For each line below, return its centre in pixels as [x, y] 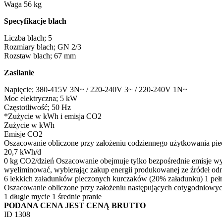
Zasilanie [19, 72]
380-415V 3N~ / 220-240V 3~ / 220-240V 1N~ [111, 89]
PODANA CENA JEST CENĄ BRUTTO [75, 205]
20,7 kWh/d [24, 152]
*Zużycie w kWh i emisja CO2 [53, 116]
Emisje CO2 [23, 134]
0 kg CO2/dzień [30, 161]
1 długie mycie [28, 196]
